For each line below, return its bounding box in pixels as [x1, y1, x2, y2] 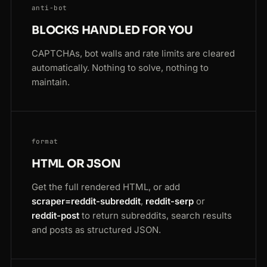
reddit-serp [145, 195, 194, 207]
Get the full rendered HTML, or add [32, 181, 180, 193]
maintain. [32, 76, 70, 88]
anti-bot [32, 4, 67, 13]
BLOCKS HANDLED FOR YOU [32, 23, 193, 38]
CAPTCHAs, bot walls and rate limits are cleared [32, 48, 235, 60]
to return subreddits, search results [79, 210, 232, 222]
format [32, 137, 58, 146]
